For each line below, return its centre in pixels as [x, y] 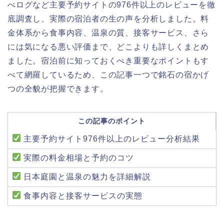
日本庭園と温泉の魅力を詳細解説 [86, 176]
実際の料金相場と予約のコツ [78, 157]
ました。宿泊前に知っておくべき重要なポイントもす [108, 60]
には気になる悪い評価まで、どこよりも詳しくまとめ [108, 46]
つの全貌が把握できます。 [58, 88]
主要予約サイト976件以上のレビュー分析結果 [111, 138]
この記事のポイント [112, 121]
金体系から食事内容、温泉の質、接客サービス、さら [108, 32]
